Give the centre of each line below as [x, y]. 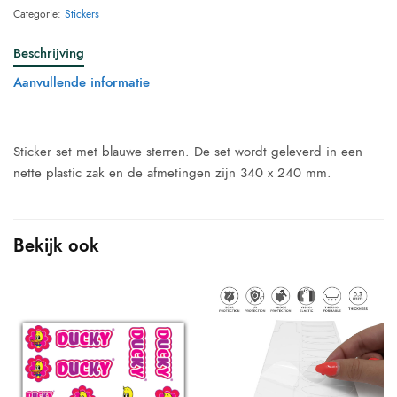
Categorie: [39, 14]
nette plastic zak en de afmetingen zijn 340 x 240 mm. [173, 173]
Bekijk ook [56, 246]
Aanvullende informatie [82, 82]
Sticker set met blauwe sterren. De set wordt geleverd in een [188, 152]
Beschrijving [49, 53]
